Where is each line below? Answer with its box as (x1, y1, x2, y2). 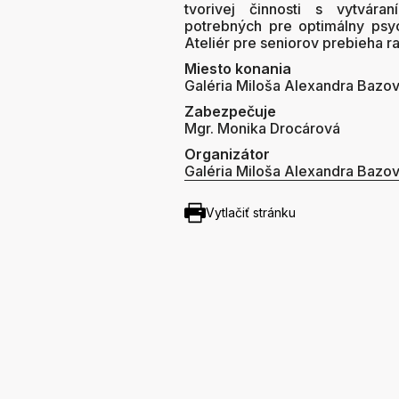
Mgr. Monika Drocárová (184, 118, 340, 137)
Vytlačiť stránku (206, 204, 296, 220)
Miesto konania (184, 59, 291, 77)
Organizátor (184, 144, 270, 163)
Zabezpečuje (184, 102, 276, 120)
